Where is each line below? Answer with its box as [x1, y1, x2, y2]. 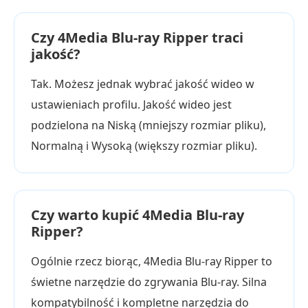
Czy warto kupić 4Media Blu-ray [31, 206, 244, 224]
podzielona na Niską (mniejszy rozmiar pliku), [31, 118, 266, 133]
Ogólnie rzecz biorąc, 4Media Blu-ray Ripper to [31, 254, 272, 269]
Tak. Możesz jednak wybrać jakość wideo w [31, 76, 254, 91]
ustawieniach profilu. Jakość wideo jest [31, 97, 232, 112]
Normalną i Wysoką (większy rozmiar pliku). [31, 138, 257, 153]
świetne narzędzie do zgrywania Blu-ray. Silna [31, 274, 267, 289]
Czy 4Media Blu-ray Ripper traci [31, 28, 243, 47]
